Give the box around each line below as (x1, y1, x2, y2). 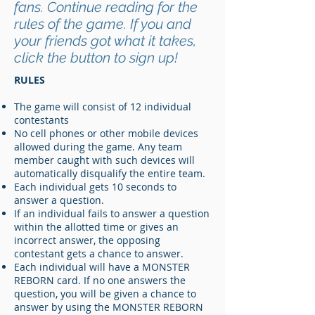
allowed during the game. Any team (14, 140, 182, 153)
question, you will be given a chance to (14, 287, 196, 300)
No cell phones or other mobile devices (14, 127, 198, 140)
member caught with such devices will (14, 153, 195, 167)
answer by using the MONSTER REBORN (14, 300, 203, 314)
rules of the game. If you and (14, 15, 191, 32)
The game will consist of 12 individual (14, 100, 191, 113)
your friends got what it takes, (14, 32, 196, 49)
